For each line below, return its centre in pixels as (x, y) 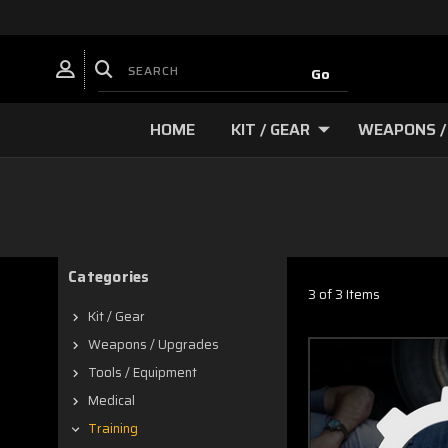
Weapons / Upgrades (153, 344)
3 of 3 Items (344, 294)
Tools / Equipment (142, 372)
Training (113, 428)
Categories (109, 277)
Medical (111, 400)
